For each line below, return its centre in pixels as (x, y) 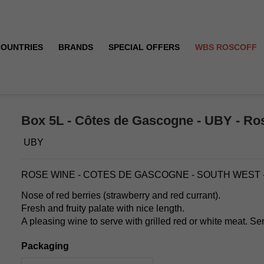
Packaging (45, 246)
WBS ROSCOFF (226, 47)
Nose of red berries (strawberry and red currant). (121, 195)
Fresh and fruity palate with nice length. (103, 208)
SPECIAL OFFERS (144, 47)
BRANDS (76, 47)
